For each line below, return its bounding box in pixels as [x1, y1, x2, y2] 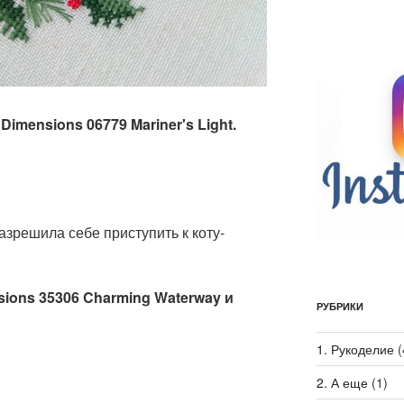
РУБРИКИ [316, 299, 363, 314]
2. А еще [316, 373, 368, 392]
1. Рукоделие [316, 340, 394, 359]
